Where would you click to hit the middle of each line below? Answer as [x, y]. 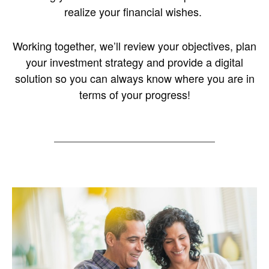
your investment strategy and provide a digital [134, 62]
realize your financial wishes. [134, 11]
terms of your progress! [134, 94]
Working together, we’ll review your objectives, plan [134, 46]
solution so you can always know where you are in [134, 78]
